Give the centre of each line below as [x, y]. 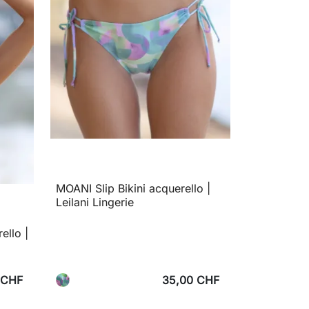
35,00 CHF [191, 280]
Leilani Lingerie [95, 202]
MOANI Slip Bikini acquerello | [133, 188]
